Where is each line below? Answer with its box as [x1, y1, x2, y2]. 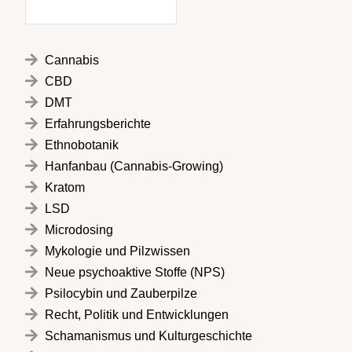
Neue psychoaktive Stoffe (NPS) [45, 265, 225, 279]
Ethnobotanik [45, 137, 119, 152]
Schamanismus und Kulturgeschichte [45, 328, 252, 343]
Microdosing [45, 222, 113, 236]
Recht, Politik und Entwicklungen [45, 307, 229, 321]
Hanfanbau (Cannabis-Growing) [45, 159, 223, 173]
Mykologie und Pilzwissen [45, 244, 190, 258]
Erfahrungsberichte [45, 116, 151, 130]
